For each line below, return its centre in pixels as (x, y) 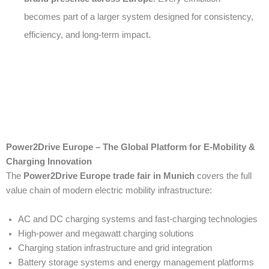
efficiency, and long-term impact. (87, 35)
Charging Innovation (49, 162)
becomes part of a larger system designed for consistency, (139, 17)
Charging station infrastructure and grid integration (115, 248)
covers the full (223, 176)
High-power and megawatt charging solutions (106, 234)
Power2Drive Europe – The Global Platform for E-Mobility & (131, 147)
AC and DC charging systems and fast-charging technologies (138, 219)
